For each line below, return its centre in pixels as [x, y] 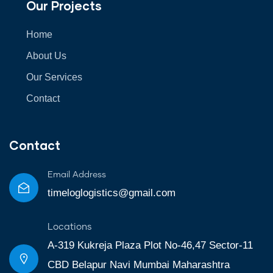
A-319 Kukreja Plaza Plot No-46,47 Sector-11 [150, 245]
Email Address [77, 175]
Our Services [54, 77]
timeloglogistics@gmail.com [112, 193]
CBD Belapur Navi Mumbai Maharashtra [139, 264]
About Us [46, 55]
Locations [70, 227]
